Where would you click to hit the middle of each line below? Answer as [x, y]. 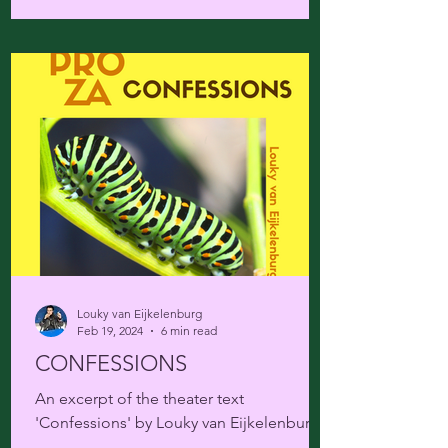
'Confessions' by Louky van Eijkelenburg [177, 422]
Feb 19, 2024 [110, 330]
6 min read [189, 330]
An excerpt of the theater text [139, 398]
